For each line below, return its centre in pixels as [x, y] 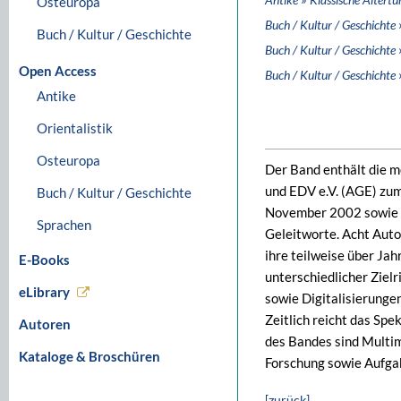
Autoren [45, 324]
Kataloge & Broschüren [90, 356]
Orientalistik [75, 128]
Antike [56, 96]
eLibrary [44, 292]
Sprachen [64, 225]
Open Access [58, 71]
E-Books [44, 260]
